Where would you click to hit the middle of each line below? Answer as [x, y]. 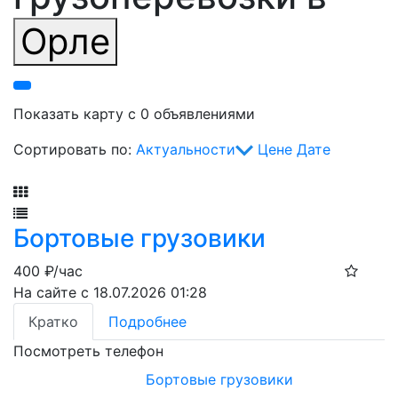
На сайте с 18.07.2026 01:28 [110, 292]
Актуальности [186, 149]
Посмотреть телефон [88, 351]
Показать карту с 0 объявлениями [134, 114]
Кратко [53, 322]
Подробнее [147, 322]
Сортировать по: [75, 149]
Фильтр [40, 171]
